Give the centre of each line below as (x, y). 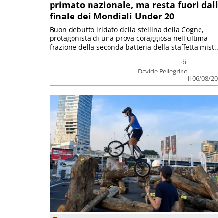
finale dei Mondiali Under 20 (112, 16)
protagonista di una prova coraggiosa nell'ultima (129, 38)
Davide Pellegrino (163, 71)
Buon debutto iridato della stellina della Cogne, (127, 30)
